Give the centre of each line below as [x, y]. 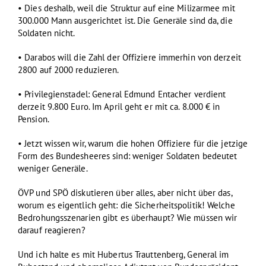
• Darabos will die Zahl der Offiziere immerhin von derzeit [129, 57]
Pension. [34, 119]
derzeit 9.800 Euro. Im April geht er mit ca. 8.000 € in [119, 107]
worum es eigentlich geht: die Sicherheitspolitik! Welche [126, 205]
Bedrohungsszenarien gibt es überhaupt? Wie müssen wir [128, 218]
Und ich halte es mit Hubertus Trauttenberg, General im [123, 254]
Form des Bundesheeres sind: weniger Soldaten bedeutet [128, 156]
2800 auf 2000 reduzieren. [69, 70]
